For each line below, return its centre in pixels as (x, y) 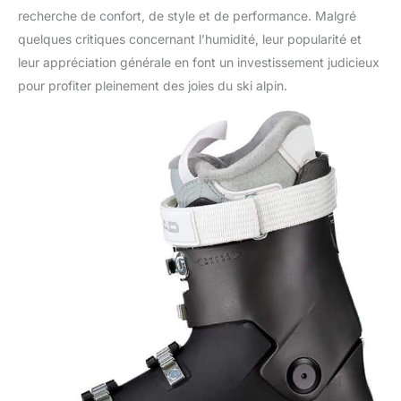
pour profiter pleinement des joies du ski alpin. (153, 85)
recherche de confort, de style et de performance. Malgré (187, 15)
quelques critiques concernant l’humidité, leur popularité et (190, 38)
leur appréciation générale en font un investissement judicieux (199, 62)
